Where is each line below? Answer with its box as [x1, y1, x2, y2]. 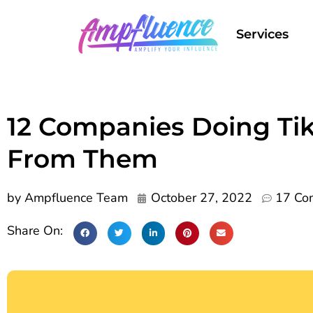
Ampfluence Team [21, 189, 128, 206]
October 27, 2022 [151, 189, 252, 206]
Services [236, 27, 289, 42]
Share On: [7, 222, 66, 239]
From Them [7, 143, 158, 174]
